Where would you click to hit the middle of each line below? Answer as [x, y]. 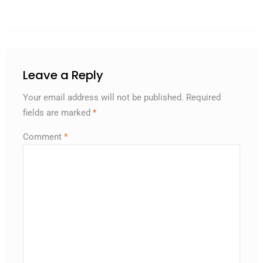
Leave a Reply [63, 75]
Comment [43, 136]
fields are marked [58, 112]
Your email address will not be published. [103, 97]
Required [203, 97]
